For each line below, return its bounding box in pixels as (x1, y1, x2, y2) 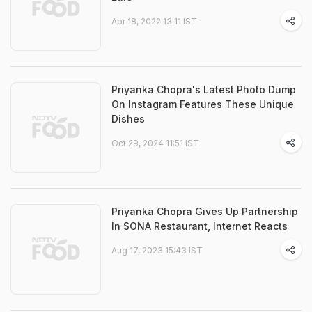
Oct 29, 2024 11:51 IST (111, 138, 199, 148)
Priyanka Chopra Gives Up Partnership (111, 205, 298, 217)
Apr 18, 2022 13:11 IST (111, 16, 197, 26)
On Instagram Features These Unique (111, 98, 294, 110)
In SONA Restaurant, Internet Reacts (111, 220, 288, 232)
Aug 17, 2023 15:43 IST (111, 245, 203, 256)
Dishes (111, 113, 145, 125)
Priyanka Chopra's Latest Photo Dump (111, 84, 296, 95)
